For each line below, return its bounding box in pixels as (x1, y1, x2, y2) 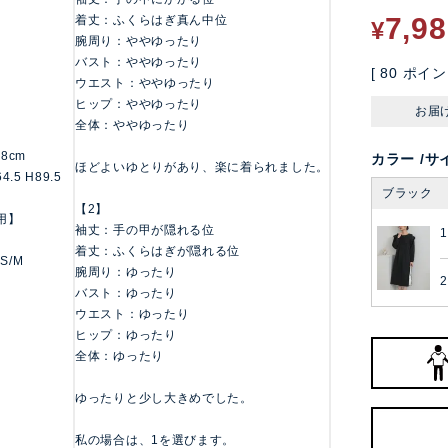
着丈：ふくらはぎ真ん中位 (75, 13, 228, 28)
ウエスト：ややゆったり (75, 76, 215, 91)
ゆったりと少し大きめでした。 (75, 391, 253, 406)
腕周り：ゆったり (75, 265, 177, 280)
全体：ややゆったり (75, 118, 190, 133)
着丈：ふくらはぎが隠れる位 (75, 244, 241, 259)
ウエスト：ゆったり (75, 307, 190, 322)
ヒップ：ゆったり (75, 328, 177, 343)
